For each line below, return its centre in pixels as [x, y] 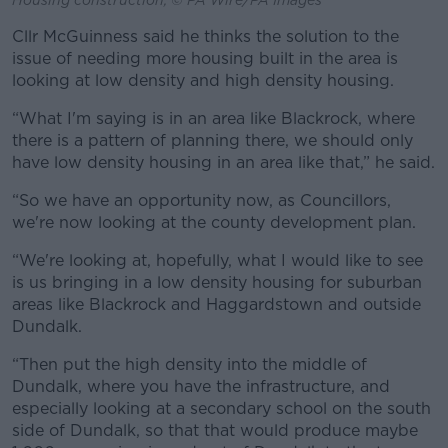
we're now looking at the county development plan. [214, 222]
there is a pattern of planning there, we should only [212, 140]
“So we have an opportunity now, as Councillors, [201, 200]
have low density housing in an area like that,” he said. [223, 162]
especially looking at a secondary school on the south [221, 408]
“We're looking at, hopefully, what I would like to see [217, 260]
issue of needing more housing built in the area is [205, 58]
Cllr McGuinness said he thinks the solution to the [205, 36]
